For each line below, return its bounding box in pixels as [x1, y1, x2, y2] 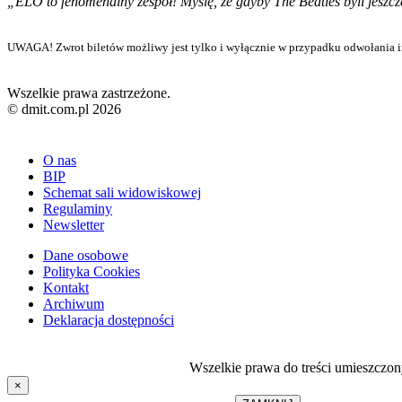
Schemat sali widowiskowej [43, 184, 201, 200]
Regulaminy [43, 200, 112, 216]
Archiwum [43, 295, 104, 311]
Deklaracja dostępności [43, 311, 174, 328]
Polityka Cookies [43, 263, 140, 279]
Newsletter [43, 216, 104, 232]
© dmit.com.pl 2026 [7, 100, 121, 117]
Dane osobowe [43, 247, 128, 263]
